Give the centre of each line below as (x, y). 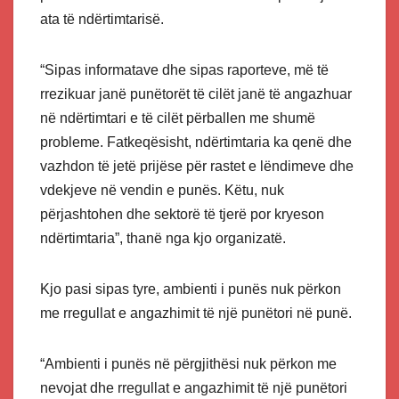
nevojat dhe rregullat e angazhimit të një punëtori (194, 388)
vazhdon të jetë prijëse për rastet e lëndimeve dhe (197, 167)
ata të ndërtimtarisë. (104, 20)
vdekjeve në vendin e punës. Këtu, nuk (162, 191)
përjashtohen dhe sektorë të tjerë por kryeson (182, 215)
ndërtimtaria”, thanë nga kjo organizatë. (165, 239)
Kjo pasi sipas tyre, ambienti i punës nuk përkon (191, 289)
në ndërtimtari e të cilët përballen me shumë (178, 118)
